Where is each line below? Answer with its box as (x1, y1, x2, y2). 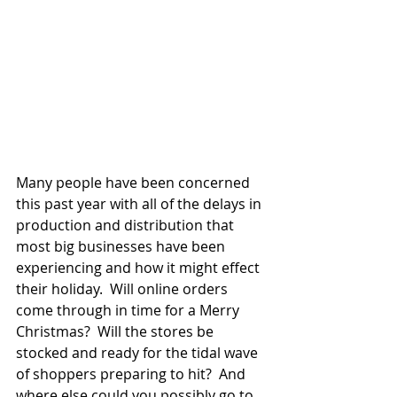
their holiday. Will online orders (16, 279, 231, 300)
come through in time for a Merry (16, 300, 243, 321)
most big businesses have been (16, 237, 229, 257)
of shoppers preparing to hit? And (16, 364, 249, 385)
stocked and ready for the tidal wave (16, 343, 261, 363)
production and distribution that (16, 215, 237, 236)
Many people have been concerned (16, 173, 253, 193)
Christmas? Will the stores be (16, 322, 217, 342)
